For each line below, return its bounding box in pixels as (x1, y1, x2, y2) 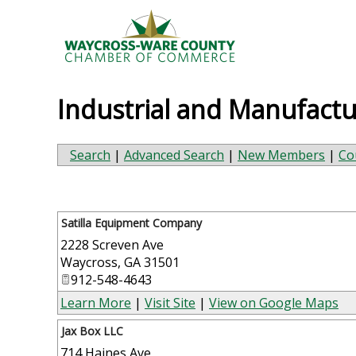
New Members (238, 145, 325, 164)
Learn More (60, 293, 131, 311)
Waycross (60, 253, 118, 271)
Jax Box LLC (61, 323, 123, 339)
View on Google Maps (209, 293, 339, 311)
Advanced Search (124, 145, 224, 164)
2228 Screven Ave (60, 235, 164, 253)
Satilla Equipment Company (61, 215, 202, 230)
